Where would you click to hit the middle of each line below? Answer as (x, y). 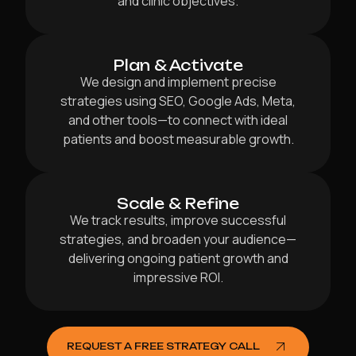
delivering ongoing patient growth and (178, 259)
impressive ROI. (178, 278)
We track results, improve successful (178, 221)
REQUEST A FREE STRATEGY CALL (163, 346)
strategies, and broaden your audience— (178, 240)
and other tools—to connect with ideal (178, 120)
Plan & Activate (178, 66)
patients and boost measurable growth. (178, 139)
